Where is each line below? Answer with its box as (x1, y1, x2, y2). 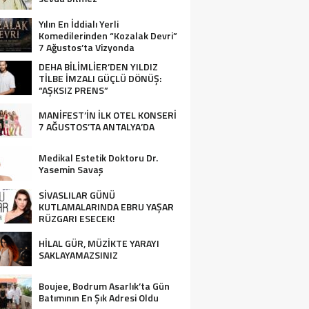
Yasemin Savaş (39, 162, 103, 177)
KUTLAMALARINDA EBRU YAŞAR (39, 199, 174, 214)
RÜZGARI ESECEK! (39, 211, 115, 226)
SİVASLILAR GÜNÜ (39, 188, 115, 202)
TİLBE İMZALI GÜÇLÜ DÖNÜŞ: (39, 71, 161, 86)
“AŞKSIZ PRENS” (39, 83, 108, 97)
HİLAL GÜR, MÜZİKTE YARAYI (39, 236, 159, 250)
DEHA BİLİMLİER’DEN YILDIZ (39, 59, 158, 74)
